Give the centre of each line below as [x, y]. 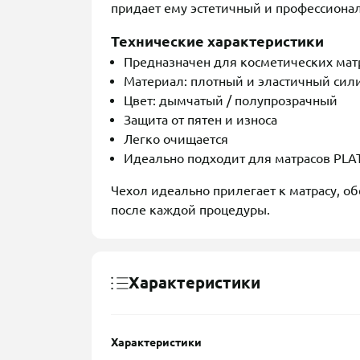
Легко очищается [176, 139]
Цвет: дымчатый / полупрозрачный [231, 101]
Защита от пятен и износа [200, 120]
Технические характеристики [217, 41]
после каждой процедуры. [190, 210]
